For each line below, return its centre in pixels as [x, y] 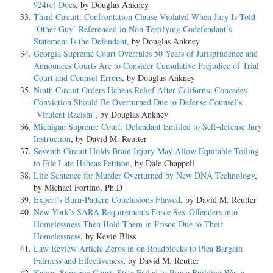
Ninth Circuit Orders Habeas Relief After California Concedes [140, 90]
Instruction [52, 138]
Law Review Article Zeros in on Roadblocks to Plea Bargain [138, 248]
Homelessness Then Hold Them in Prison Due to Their [128, 224]
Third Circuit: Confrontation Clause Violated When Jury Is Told [144, 16]
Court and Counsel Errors [78, 77]
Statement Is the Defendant [80, 41]
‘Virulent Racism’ [64, 114]
